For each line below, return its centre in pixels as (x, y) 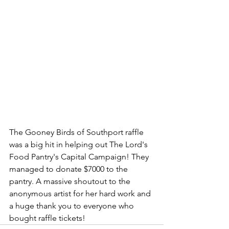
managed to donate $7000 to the (70, 169)
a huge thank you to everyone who (73, 206)
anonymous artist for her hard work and (81, 194)
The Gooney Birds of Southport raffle (77, 132)
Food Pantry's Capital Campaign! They (80, 157)
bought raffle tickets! (47, 218)
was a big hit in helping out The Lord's (79, 145)
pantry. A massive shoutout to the (71, 181)
